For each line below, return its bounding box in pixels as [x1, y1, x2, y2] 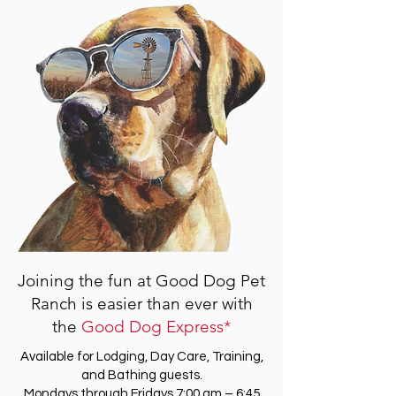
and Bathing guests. [80, 369, 202, 382]
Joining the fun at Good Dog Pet [18, 270, 265, 291]
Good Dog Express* [81, 316, 231, 337]
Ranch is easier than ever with [30, 293, 253, 314]
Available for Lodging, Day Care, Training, [19, 350, 263, 363]
